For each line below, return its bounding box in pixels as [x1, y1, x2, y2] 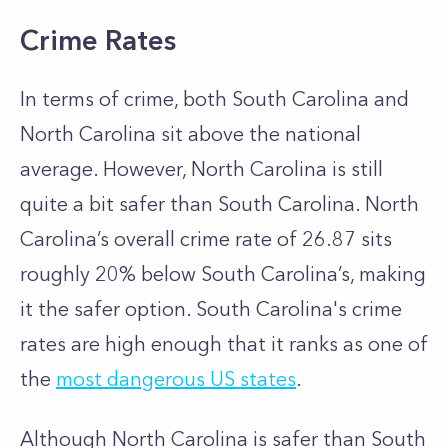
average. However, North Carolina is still [20, 157, 383, 181]
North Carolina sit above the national [20, 122, 361, 146]
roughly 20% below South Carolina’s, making [20, 262, 426, 286]
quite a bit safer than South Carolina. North [20, 192, 419, 216]
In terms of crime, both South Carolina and [20, 87, 409, 111]
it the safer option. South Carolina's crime [20, 297, 402, 321]
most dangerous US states [56, 367, 296, 391]
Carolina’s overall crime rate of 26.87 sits [20, 227, 392, 251]
